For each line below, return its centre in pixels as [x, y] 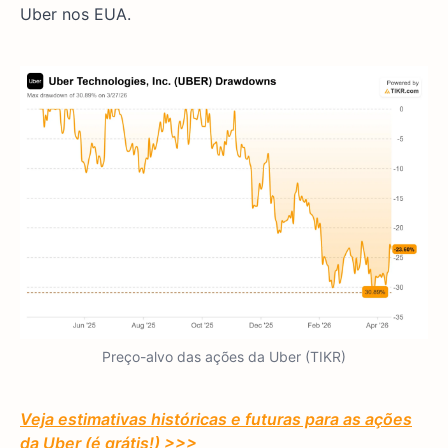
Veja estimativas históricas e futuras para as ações [216, 418]
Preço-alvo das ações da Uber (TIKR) [224, 356]
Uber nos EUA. [75, 14]
